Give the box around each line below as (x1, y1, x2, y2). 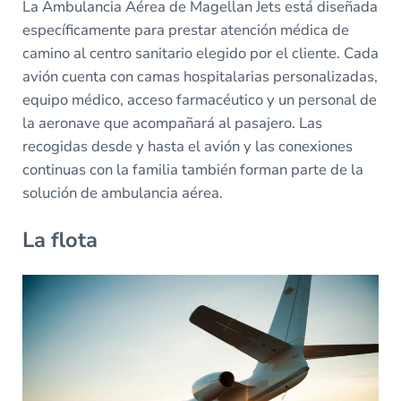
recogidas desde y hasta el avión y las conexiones (21, 136, 353, 158)
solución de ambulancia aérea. (21, 183, 223, 204)
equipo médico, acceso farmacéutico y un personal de (21, 90, 377, 111)
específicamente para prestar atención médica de (21, 20, 349, 41)
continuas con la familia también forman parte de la (21, 159, 363, 181)
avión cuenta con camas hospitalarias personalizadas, (21, 66, 378, 88)
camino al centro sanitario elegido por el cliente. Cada (21, 43, 379, 64)
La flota (21, 226, 103, 254)
